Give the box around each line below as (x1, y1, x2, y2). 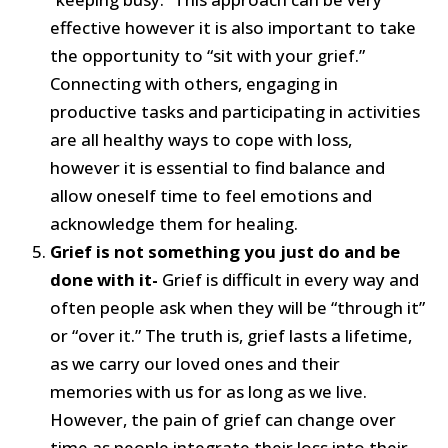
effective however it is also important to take (50, 15, 417, 39)
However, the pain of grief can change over (50, 407, 397, 431)
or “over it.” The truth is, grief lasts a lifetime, (50, 323, 413, 347)
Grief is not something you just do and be (50, 239, 401, 263)
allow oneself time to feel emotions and (50, 183, 373, 207)
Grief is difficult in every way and (162, 267, 420, 291)
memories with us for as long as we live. (50, 379, 368, 403)
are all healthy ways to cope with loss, (50, 127, 353, 151)
